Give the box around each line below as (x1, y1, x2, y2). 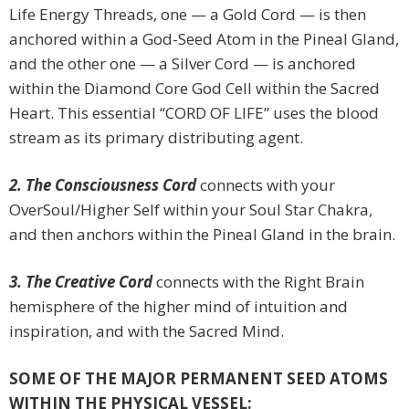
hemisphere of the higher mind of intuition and (9, 296, 348, 318)
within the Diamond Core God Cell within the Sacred (9, 78, 380, 100)
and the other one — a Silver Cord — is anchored (9, 53, 356, 75)
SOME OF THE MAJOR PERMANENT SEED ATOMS (9, 368, 388, 390)
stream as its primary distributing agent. (9, 127, 303, 149)
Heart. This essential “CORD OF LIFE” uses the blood (9, 102, 379, 124)
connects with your (196, 174, 335, 196)
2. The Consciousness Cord (9, 174, 196, 196)
